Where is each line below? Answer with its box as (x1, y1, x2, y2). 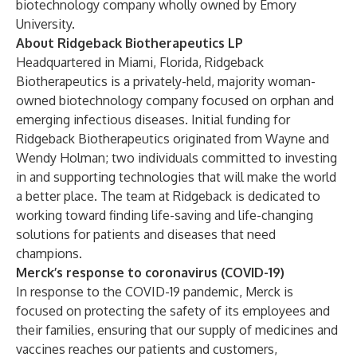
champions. (16, 245, 82, 261)
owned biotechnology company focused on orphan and (16, 92, 334, 108)
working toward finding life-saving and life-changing (16, 207, 313, 223)
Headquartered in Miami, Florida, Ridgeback (16, 54, 264, 70)
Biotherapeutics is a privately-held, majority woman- (16, 73, 316, 89)
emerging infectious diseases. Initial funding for (16, 112, 290, 127)
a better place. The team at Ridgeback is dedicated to (16, 188, 320, 204)
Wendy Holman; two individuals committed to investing (16, 150, 337, 166)
